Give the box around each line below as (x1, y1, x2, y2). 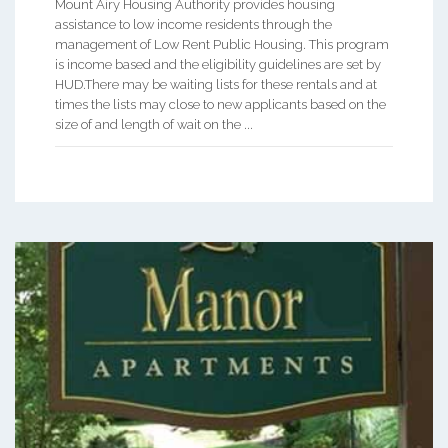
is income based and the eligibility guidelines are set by (55, 56, 381, 72)
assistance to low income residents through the (55, 16, 332, 32)
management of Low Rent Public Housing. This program (55, 36, 389, 52)
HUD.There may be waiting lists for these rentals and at (55, 76, 377, 92)
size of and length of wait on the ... (55, 116, 253, 132)
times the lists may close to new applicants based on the (55, 96, 386, 112)
